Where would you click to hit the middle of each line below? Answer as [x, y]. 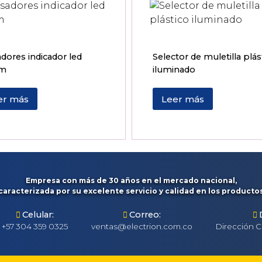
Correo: [145, 214]
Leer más [182, 99]
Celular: [38, 214]
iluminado [174, 70]
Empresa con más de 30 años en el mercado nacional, [131, 180]
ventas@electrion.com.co [142, 226]
